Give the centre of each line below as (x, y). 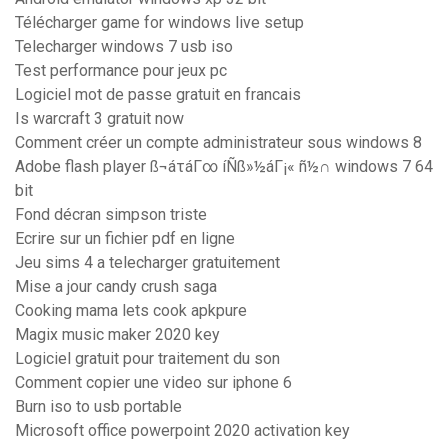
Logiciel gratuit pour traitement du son (147, 359)
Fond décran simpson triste (111, 215)
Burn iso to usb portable (98, 407)
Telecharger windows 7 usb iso (124, 47)
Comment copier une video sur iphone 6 (153, 383)
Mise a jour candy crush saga (116, 287)
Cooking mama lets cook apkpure (131, 311)
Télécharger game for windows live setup (159, 23)
